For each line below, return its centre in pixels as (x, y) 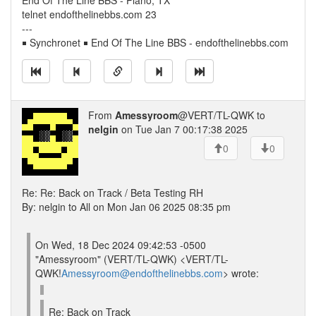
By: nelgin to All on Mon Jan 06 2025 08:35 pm (126, 207)
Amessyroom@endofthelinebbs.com (142, 273)
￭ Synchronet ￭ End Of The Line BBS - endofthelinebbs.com (155, 42)
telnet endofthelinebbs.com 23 (89, 14)
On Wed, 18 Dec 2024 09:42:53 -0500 (121, 245)
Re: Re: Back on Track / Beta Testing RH (113, 193)
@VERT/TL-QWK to (221, 115)
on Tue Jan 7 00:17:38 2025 (183, 129)
